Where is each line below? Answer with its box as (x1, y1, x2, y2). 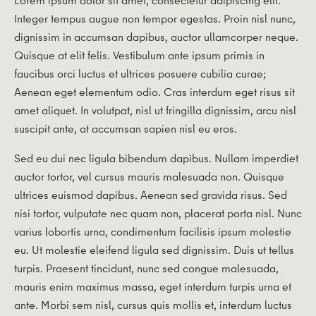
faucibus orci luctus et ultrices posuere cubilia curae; (14, 65, 266, 81)
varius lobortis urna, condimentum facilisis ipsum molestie (14, 223, 291, 239)
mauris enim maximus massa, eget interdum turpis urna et (14, 278, 291, 294)
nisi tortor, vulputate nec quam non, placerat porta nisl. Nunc (14, 205, 302, 221)
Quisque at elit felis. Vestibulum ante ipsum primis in (14, 47, 265, 63)
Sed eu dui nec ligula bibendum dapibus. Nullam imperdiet (14, 150, 298, 166)
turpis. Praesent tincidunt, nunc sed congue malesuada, (14, 260, 279, 276)
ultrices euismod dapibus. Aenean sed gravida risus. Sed (14, 186, 287, 202)
